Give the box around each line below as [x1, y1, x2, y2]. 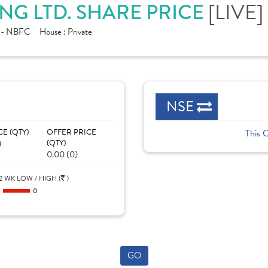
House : [39, 25, 68, 38]
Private [68, 25, 92, 38]
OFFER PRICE [46, 126, 96, 138]
